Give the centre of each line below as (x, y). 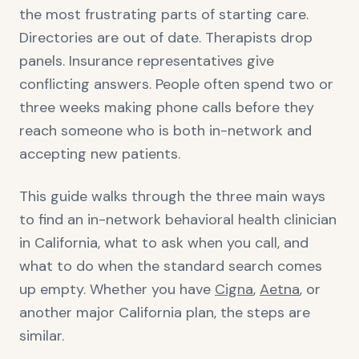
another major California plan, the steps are (165, 313)
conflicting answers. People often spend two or (176, 84)
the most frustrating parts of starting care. (164, 14)
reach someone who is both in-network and (165, 131)
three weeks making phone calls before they (167, 107)
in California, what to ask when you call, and (164, 243)
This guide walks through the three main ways (172, 196)
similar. (42, 336)
